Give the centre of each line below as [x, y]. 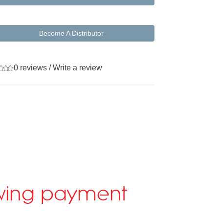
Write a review [77, 68]
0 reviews [30, 68]
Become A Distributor [71, 33]
